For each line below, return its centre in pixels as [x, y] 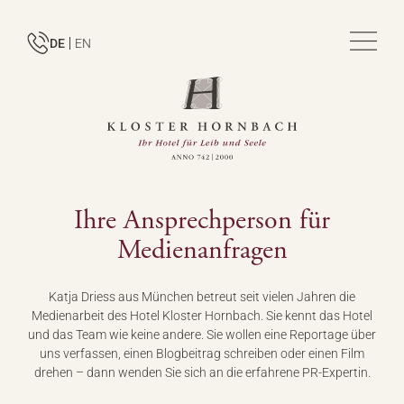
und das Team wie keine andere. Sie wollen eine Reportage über [202, 334]
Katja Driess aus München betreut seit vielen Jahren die [202, 296]
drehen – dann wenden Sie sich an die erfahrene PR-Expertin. [202, 372]
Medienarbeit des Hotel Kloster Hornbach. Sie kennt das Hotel [202, 315]
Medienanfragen [202, 250]
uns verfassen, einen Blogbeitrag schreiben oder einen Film [202, 353]
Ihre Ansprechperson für [202, 220]
